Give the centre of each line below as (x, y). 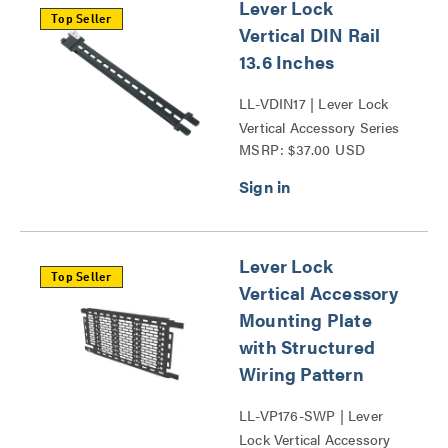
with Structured (307, 346)
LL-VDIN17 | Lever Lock (314, 103)
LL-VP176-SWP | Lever (311, 415)
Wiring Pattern (301, 373)
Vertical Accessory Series (319, 127)
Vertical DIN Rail (310, 34)
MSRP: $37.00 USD (302, 149)
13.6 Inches (287, 61)
